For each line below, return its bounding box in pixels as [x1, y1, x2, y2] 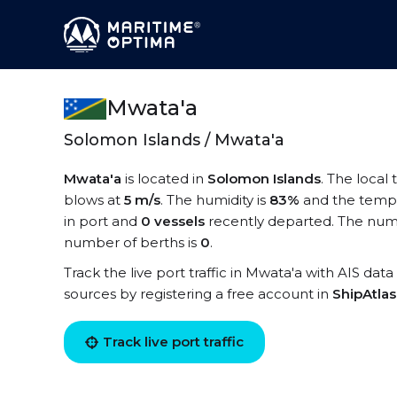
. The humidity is [160, 191, 269, 208]
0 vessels [141, 213, 205, 230]
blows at [64, 191, 124, 208]
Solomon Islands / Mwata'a [64, 130, 284, 150]
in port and [64, 213, 141, 230]
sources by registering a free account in [64, 285, 332, 302]
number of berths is [64, 234, 200, 251]
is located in [121, 170, 207, 187]
